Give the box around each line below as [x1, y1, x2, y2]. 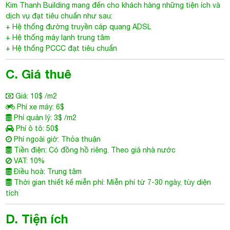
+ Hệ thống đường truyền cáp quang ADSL [6, 23, 151, 31]
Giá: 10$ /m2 [13, 92, 57, 100]
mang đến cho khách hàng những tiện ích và [72, 1, 221, 9]
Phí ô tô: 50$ [14, 124, 59, 132]
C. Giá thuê [6, 67, 72, 81]
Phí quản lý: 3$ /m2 [12, 113, 77, 122]
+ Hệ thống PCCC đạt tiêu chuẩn [6, 44, 118, 52]
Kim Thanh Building [6, 1, 72, 9]
